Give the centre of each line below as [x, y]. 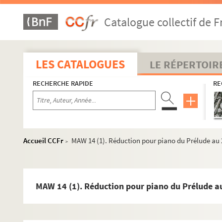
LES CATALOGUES [80, 64]
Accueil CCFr [43, 140]
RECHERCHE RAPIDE [63, 83]
